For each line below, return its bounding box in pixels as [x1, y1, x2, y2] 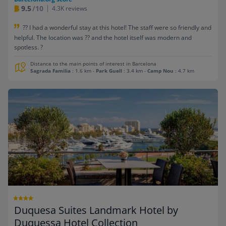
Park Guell [96, 68, 122, 75]
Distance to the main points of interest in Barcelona [30, 61, 156, 68]
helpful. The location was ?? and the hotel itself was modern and [14, 33, 192, 42]
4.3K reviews [52, 4, 87, 13]
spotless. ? [14, 43, 43, 52]
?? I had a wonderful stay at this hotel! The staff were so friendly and [23, 23, 211, 32]
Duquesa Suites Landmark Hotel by [14, 203, 178, 217]
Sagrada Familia [30, 68, 71, 75]
